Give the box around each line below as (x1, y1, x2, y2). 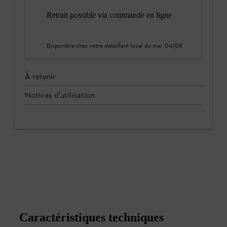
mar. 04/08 (153, 42, 182, 49)
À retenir (25, 71, 56, 81)
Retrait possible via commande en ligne (47, 10, 172, 19)
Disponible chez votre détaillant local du (47, 42, 153, 49)
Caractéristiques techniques (19, 210, 164, 224)
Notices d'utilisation (25, 90, 95, 100)
